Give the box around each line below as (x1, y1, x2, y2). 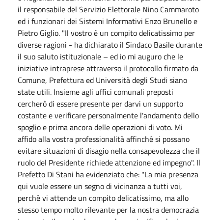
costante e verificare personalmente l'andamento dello (18, 109, 199, 121)
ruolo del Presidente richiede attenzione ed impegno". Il (18, 156, 200, 168)
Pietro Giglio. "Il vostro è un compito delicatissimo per (18, 27, 195, 39)
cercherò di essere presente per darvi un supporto (18, 97, 183, 110)
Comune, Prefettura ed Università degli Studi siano (18, 74, 187, 86)
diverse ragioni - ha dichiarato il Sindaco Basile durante (18, 38, 202, 51)
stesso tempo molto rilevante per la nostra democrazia (18, 203, 199, 216)
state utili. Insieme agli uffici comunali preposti (18, 85, 173, 98)
